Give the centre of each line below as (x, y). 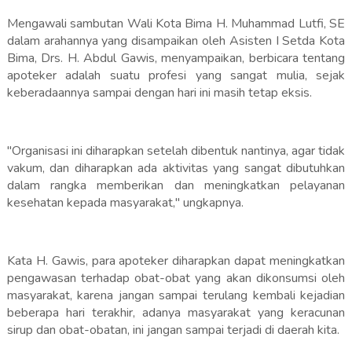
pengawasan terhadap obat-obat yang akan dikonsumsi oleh (176, 279)
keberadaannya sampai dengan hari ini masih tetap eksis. (159, 93)
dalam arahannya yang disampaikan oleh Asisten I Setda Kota (176, 41)
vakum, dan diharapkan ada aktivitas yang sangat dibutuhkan (176, 169)
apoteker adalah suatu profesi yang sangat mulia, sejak (176, 76)
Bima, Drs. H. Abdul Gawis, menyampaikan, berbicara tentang (176, 59)
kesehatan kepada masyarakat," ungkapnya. (125, 203)
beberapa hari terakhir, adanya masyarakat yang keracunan (176, 313)
